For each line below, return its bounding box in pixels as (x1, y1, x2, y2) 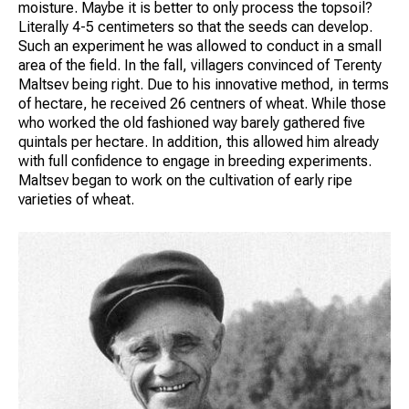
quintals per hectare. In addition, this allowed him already (18, 132, 379, 151)
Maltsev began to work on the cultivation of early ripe (18, 171, 352, 189)
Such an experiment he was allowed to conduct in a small (18, 37, 382, 55)
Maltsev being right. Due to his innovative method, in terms (18, 75, 389, 93)
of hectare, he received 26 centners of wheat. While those (18, 94, 386, 112)
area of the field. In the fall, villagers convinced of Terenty (18, 56, 382, 74)
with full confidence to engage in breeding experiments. (18, 152, 372, 170)
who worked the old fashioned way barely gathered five (18, 113, 365, 131)
